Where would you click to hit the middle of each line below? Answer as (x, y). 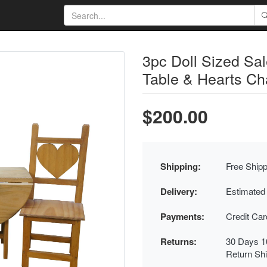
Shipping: (181, 166)
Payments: (182, 216)
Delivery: (179, 191)
